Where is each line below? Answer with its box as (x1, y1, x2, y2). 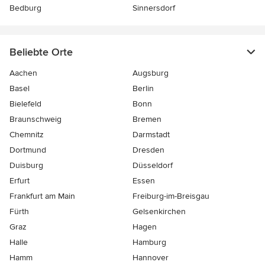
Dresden (132, 145, 164, 156)
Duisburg (9, 160, 43, 171)
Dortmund (9, 145, 46, 156)
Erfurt (9, 176, 30, 186)
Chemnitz (9, 130, 44, 140)
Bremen (132, 114, 161, 125)
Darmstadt (132, 130, 170, 140)
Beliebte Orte (9, 46, 73, 59)
